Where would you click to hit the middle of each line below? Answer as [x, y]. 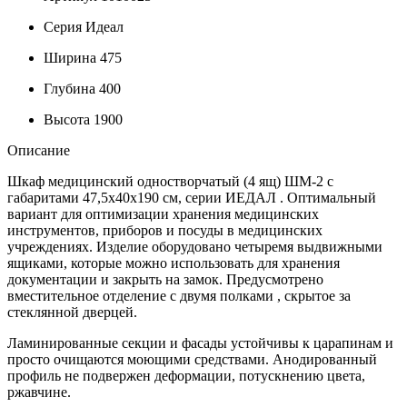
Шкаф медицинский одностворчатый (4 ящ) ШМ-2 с [170, 181]
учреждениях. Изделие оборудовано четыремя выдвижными [195, 246]
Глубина [69, 88]
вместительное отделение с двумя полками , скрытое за [179, 295]
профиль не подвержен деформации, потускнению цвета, [186, 375]
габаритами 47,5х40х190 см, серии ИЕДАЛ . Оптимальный [192, 197]
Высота [67, 119]
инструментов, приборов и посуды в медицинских [165, 230]
